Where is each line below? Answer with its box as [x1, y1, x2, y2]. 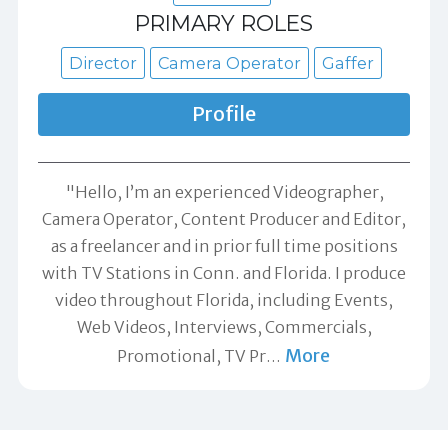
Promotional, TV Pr [117, 345, 266, 366]
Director [69, 52, 137, 73]
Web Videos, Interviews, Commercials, [76, 316, 372, 337]
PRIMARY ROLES [135, 9, 313, 36]
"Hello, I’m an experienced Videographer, [64, 181, 384, 202]
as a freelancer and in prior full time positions [50, 235, 398, 256]
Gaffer [322, 52, 374, 73]
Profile [192, 101, 256, 126]
